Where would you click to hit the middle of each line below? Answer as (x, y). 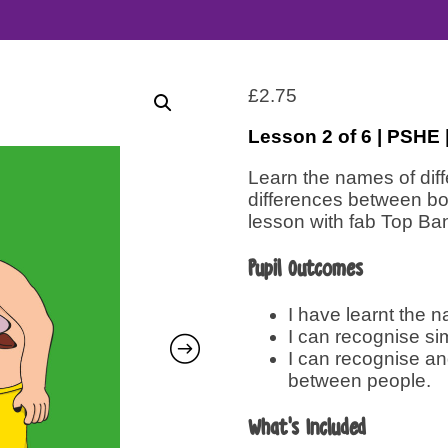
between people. (359, 380)
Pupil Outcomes (305, 267)
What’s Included (306, 427)
